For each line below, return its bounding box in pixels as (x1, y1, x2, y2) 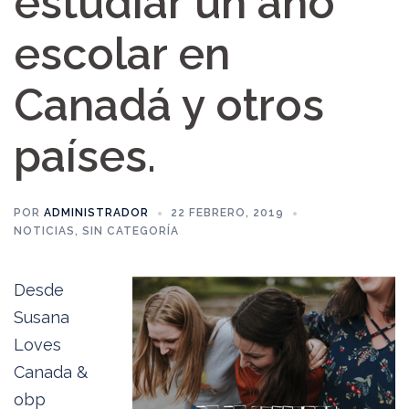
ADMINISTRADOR (44, 206, 149, 219)
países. (14, 131, 156, 182)
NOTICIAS (14, 225, 75, 237)
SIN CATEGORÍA (82, 225, 179, 237)
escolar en (14, 28, 230, 79)
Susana (14, 308, 69, 327)
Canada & (14, 362, 88, 382)
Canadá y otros (14, 79, 324, 131)
